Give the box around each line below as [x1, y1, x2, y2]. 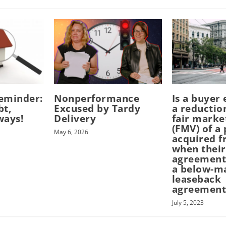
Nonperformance [54, 92, 140, 105]
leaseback [172, 173, 221, 186]
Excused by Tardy [54, 102, 141, 116]
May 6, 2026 [54, 128, 89, 137]
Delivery [54, 112, 96, 126]
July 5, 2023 [172, 198, 204, 207]
